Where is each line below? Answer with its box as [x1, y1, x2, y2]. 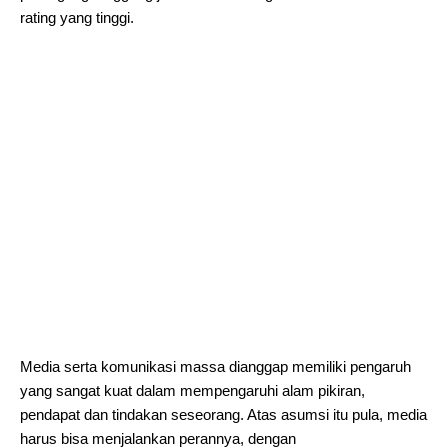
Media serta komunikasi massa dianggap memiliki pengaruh [20, 358, 411, 375]
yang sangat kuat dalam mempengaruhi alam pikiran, [20, 382, 365, 399]
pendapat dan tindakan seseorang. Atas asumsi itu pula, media [20, 406, 427, 423]
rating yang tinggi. [20, 9, 134, 26]
